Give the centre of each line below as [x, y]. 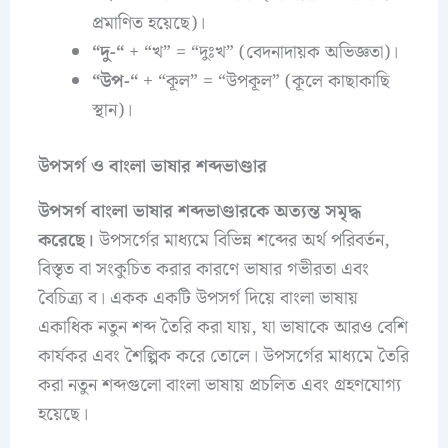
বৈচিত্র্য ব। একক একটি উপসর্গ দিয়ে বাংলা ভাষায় [197, 298]
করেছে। [65, 240]
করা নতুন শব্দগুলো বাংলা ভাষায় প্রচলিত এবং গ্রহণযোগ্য [219, 385]
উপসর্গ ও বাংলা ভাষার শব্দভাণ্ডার [152, 167]
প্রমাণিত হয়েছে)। [148, 24]
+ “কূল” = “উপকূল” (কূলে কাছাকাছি [263, 82]
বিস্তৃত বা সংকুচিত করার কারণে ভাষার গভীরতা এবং [203, 269]
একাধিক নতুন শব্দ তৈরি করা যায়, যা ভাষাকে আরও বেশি [222, 327]
